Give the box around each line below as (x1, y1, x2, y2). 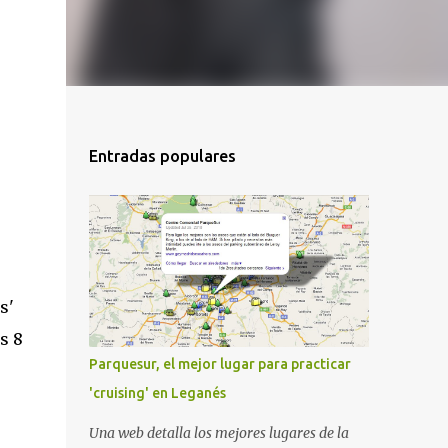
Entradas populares (88, 147, 236, 165)
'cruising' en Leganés (88, 385, 226, 401)
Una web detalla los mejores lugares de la (88, 424, 349, 442)
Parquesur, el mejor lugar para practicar (88, 356, 351, 372)
